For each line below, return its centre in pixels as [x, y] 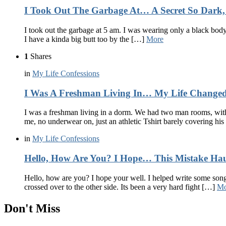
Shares [40, 56]
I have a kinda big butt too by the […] [85, 39]
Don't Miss [32, 208]
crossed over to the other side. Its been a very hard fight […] [121, 187]
